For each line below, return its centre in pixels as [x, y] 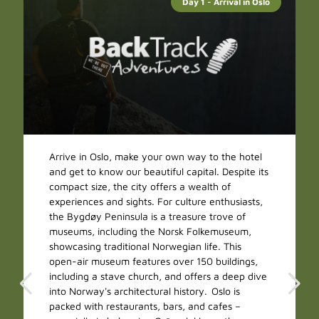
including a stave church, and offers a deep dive [158, 276]
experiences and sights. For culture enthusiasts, [156, 202]
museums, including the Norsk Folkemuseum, [151, 231]
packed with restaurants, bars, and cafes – [145, 306]
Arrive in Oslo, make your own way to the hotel [156, 157]
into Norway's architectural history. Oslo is [145, 291]
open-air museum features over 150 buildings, [154, 261]
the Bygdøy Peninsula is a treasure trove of [148, 216]
